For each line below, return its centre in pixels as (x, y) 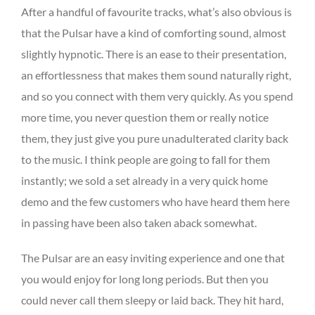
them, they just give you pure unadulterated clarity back (155, 139)
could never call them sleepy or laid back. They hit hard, (152, 300)
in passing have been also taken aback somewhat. (139, 223)
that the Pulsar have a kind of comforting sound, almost (154, 33)
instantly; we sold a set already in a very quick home (144, 181)
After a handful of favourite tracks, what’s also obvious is (156, 12)
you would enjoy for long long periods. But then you (145, 279)
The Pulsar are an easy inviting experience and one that (153, 258)
